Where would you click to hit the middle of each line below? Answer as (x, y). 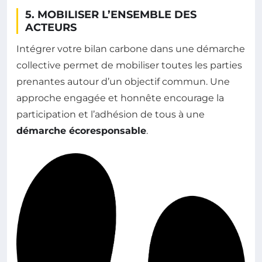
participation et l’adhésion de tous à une (111, 114)
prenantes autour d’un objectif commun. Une (123, 81)
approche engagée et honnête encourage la (120, 98)
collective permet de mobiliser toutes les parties (129, 65)
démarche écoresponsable (81, 130)
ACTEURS (51, 27)
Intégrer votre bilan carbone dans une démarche (131, 49)
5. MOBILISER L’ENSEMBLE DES (111, 14)
